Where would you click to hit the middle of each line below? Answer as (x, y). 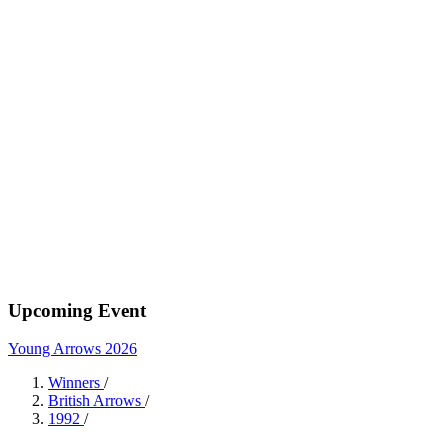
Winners (76, 383)
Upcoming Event (77, 310)
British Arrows (96, 401)
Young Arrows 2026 (72, 349)
